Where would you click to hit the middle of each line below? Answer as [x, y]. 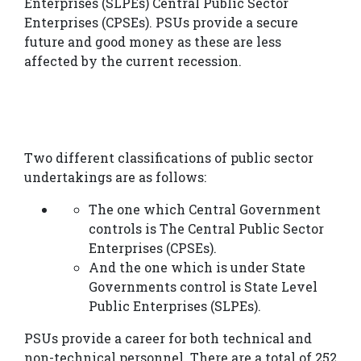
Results [33, 249]
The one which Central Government [205, 210]
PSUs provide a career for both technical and [168, 338]
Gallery [33, 284]
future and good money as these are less [153, 42]
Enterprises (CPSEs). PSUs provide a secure [161, 23]
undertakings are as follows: [115, 177]
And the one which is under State [197, 268]
